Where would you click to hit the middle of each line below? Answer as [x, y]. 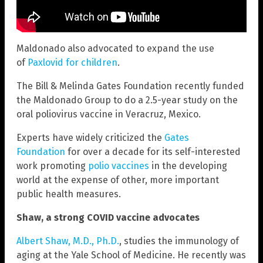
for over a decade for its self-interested [153, 151]
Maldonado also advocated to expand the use [115, 48]
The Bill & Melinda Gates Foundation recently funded [130, 86]
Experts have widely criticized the [90, 137]
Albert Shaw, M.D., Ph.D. [68, 241]
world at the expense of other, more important [118, 180]
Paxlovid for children [73, 62]
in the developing [188, 166]
